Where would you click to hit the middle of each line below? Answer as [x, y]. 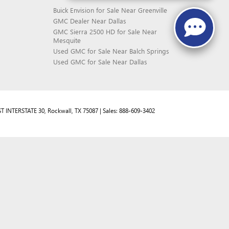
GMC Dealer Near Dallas [89, 21]
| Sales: [109, 110]
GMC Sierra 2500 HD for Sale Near [105, 31]
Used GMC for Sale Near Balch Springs [111, 51]
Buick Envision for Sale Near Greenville [110, 10]
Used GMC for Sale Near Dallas [100, 62]
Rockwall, [60, 110]
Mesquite [67, 40]
